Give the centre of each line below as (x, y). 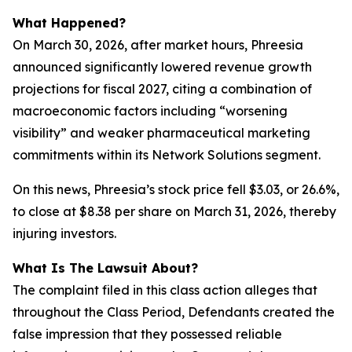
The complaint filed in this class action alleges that (165, 290)
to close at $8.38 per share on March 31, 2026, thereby (174, 211)
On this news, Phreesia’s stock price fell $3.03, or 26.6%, (176, 189)
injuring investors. (64, 233)
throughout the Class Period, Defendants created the (174, 312)
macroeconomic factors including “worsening (150, 111)
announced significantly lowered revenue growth (162, 67)
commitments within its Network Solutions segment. (167, 155)
